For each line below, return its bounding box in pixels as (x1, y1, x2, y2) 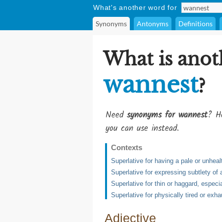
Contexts (111, 143, 142, 152)
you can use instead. (106, 122, 179, 135)
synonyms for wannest (127, 109, 208, 122)
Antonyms (137, 19, 168, 28)
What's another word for (93, 3, 177, 11)
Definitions (178, 19, 213, 28)
